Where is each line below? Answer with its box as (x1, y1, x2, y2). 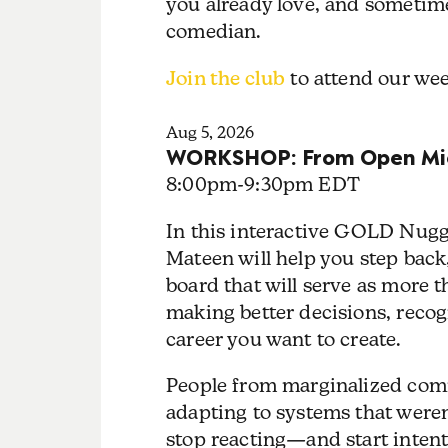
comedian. (165, 20, 267, 43)
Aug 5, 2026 (165, 123, 254, 142)
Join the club (165, 66, 286, 89)
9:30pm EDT (244, 173, 360, 196)
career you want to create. (165, 327, 402, 350)
